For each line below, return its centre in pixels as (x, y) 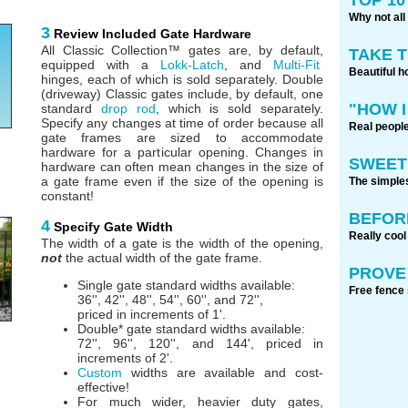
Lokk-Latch (192, 64)
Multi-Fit (296, 64)
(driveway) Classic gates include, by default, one (182, 93)
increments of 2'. (125, 357)
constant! (67, 195)
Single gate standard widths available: (186, 285)
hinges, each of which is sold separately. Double (182, 79)
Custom (100, 372)
